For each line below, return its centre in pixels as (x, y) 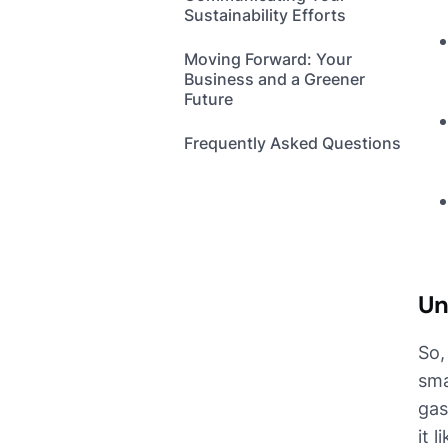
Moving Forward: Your (268, 59)
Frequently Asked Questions (292, 143)
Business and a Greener (274, 79)
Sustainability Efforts (265, 15)
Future (208, 99)
